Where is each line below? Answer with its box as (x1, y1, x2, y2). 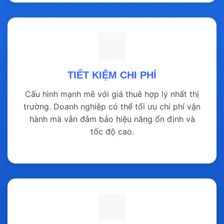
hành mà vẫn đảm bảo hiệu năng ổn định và (29, 113, 195, 124)
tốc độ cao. (90, 126, 134, 136)
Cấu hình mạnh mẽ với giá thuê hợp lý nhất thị (25, 88, 199, 99)
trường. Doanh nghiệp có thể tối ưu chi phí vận (23, 101, 200, 111)
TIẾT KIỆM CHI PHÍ (67, 69, 156, 80)
